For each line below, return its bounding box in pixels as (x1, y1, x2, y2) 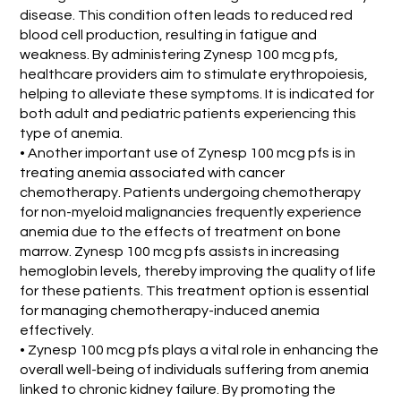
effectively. (20, 322, 95, 337)
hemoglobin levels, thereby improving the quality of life (20, 263, 377, 278)
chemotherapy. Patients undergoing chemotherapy (20, 184, 362, 200)
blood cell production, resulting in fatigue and (20, 27, 318, 42)
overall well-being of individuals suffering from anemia (20, 362, 370, 377)
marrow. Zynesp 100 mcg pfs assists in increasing (20, 243, 340, 259)
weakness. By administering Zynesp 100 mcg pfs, (20, 47, 339, 62)
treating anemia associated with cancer (20, 165, 286, 180)
